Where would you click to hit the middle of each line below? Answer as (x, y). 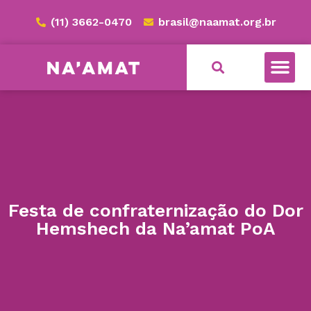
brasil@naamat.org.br (217, 22)
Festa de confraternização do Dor (155, 210)
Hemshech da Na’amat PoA (155, 228)
